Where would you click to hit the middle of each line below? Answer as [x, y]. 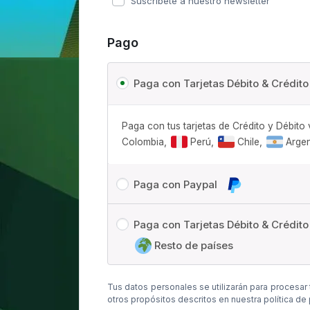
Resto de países [192, 246]
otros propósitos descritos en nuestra [185, 299]
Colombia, [146, 142]
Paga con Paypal [177, 185]
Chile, [250, 142]
